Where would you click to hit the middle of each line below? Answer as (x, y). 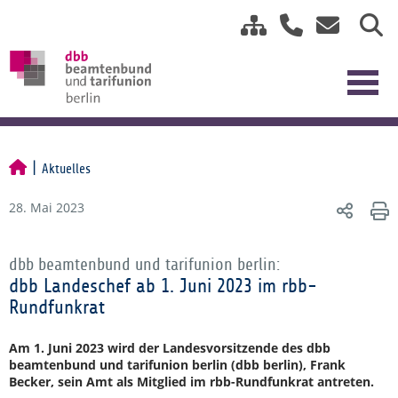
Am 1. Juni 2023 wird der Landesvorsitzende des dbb (170, 348)
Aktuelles (66, 169)
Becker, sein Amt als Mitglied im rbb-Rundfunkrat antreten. (191, 382)
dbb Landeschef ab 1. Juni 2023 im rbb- (163, 286)
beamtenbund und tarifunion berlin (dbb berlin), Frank (177, 365)
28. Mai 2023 (47, 207)
